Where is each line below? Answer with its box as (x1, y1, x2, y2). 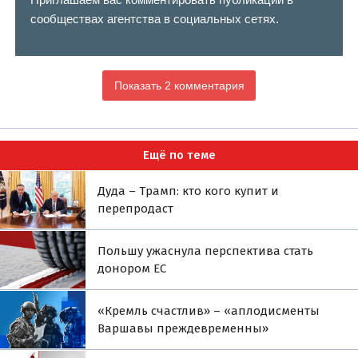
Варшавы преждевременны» (97, 320, 269, 336)
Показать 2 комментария (113, 79, 245, 92)
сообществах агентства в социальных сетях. (30, 11, 279, 26)
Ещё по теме (142, 148, 216, 163)
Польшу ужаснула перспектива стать (97, 243, 314, 258)
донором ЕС (97, 261, 167, 276)
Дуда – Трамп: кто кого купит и (97, 183, 280, 198)
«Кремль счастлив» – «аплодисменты (97, 303, 320, 318)
